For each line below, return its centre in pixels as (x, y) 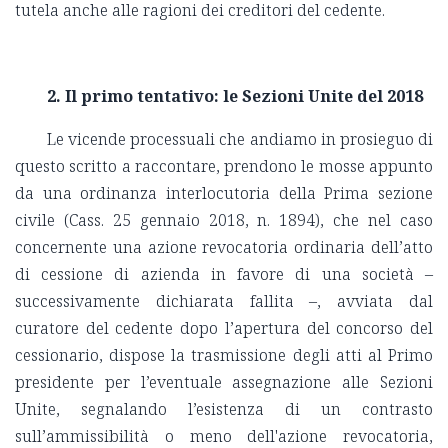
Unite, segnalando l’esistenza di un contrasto (224, 409)
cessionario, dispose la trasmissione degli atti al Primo (224, 355)
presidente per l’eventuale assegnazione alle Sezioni (224, 382)
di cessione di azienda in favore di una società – (224, 274)
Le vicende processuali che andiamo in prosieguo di (240, 139)
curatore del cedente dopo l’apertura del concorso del (224, 328)
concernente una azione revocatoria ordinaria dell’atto (224, 247)
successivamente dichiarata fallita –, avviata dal (224, 301)
